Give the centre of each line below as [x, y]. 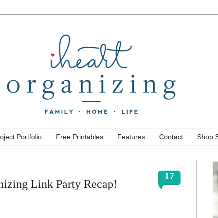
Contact [171, 137]
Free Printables [80, 137]
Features [131, 137]
